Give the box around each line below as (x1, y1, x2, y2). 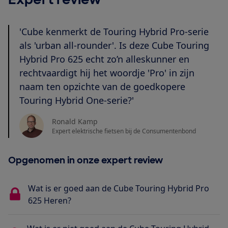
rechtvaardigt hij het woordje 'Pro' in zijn (19, 67, 194, 79)
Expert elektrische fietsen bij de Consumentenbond (52, 126, 196, 135)
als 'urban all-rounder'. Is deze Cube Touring (19, 39, 209, 52)
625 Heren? (28, 195, 72, 207)
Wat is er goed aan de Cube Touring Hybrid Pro (28, 183, 210, 194)
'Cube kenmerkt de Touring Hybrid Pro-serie (19, 25, 209, 38)
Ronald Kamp (52, 116, 98, 126)
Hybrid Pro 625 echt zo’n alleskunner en (19, 53, 189, 66)
